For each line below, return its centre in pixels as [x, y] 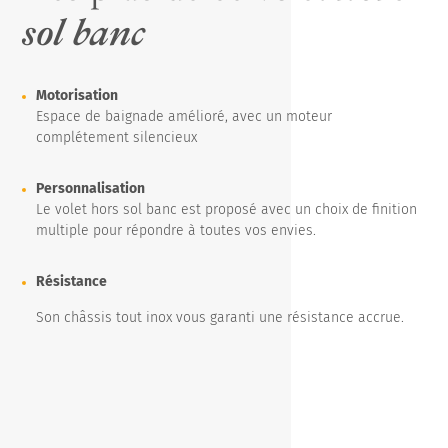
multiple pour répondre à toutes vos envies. [178, 230]
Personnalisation [91, 188]
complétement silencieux [117, 137]
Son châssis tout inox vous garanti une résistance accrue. [222, 317]
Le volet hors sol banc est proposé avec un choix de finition [227, 209]
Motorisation [77, 95]
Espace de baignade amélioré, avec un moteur [184, 116]
